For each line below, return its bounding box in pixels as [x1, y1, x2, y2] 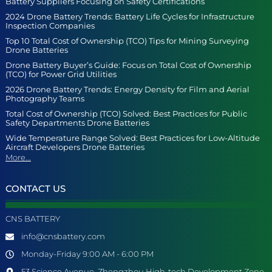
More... [5, 152, 31, 163]
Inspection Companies [5, 21, 95, 31]
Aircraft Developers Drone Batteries [5, 142, 144, 152]
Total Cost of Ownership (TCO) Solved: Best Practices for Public [5, 109, 247, 119]
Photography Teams [5, 93, 84, 104]
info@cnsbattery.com [21, 231, 105, 242]
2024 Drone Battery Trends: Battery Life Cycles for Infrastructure [5, 12, 254, 22]
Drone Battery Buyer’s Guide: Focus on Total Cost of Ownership [5, 60, 251, 70]
